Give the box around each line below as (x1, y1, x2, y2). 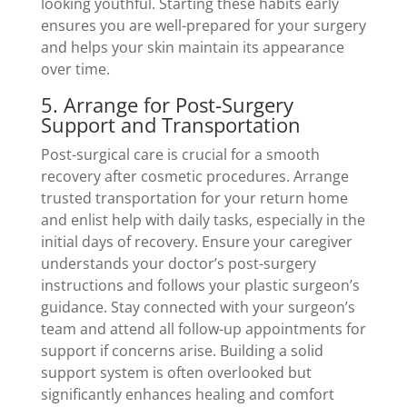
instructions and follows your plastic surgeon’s (40, 274, 360, 295)
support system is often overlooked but (40, 362, 312, 382)
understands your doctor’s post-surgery (40, 253, 316, 273)
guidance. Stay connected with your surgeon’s (40, 296, 355, 317)
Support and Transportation (40, 110, 301, 138)
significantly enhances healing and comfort (40, 383, 334, 404)
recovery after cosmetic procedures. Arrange (40, 165, 349, 186)
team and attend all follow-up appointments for (40, 318, 366, 339)
